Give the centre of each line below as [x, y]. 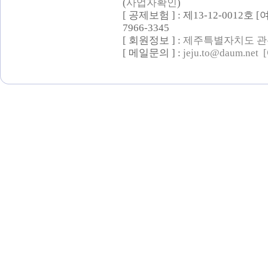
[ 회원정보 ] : [153, 40]
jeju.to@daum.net [221, 53]
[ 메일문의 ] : [153, 53]
